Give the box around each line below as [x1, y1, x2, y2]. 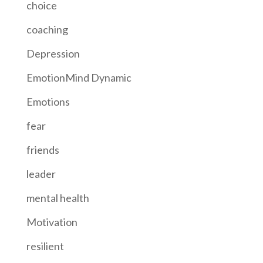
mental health [26, 191, 89, 204]
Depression [26, 46, 80, 60]
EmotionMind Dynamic [26, 70, 131, 84]
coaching [26, 22, 68, 36]
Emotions [26, 95, 70, 108]
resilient [26, 239, 64, 252]
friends [26, 143, 59, 156]
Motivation [26, 215, 77, 228]
